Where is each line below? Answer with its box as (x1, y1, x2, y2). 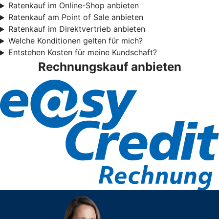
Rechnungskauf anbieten (38, 60, 181, 74)
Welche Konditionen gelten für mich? (8, 36, 143, 46)
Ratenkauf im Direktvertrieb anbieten (8, 24, 145, 34)
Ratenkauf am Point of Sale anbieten (8, 12, 143, 22)
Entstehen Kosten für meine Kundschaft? (8, 47, 157, 58)
